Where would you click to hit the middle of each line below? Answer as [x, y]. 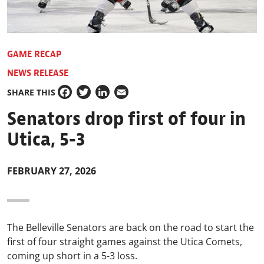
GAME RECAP [34, 55]
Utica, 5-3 [46, 140]
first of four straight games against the [94, 242]
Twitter [92, 99]
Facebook [79, 99]
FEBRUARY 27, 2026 [52, 171]
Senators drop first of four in [126, 119]
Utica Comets [210, 242]
